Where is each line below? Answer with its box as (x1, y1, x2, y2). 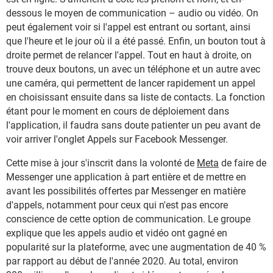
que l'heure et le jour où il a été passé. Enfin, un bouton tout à (6, 35, 266, 47)
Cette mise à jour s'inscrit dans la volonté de (6, 157, 197, 169)
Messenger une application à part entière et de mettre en (6, 171, 246, 183)
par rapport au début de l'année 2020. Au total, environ (6, 255, 238, 267)
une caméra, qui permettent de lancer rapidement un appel (6, 77, 255, 89)
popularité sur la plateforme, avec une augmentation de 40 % (6, 241, 266, 253)
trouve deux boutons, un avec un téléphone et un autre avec (6, 63, 260, 75)
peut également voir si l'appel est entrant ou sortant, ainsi (6, 21, 250, 33)
